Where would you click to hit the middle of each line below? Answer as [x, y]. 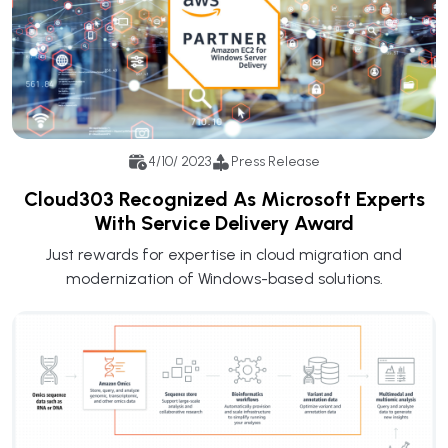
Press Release [275, 162]
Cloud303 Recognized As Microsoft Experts [224, 198]
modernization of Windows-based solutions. [224, 278]
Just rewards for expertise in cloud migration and [224, 254]
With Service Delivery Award [224, 222]
